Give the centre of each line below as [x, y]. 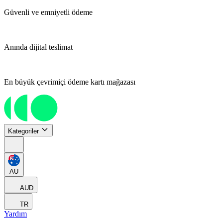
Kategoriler [23, 131]
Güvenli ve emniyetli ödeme [48, 12]
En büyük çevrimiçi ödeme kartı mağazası [70, 82]
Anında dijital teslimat [38, 47]
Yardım [15, 214]
